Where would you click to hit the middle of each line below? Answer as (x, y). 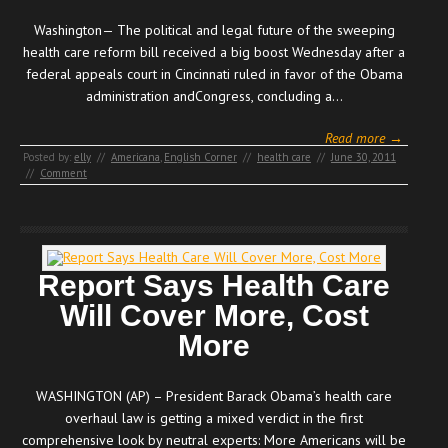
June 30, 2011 (363, 156)
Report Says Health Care (214, 285)
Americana (135, 156)
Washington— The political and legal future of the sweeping (214, 29)
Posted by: (48, 156)
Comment (63, 172)
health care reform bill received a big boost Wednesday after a (214, 51)
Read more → (364, 137)
